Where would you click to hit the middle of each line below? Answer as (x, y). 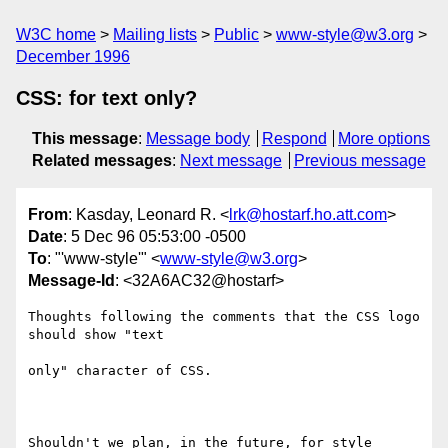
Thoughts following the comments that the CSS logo (224, 317)
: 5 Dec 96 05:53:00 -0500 (154, 237)
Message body (198, 138)
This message (85, 138)
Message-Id (71, 281)
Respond (294, 138)
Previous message (359, 160)
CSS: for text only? (106, 98)
